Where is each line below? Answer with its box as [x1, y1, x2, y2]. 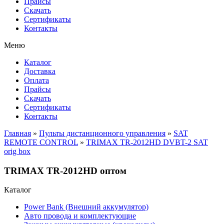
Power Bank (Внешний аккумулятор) [24, 202, 148, 211]
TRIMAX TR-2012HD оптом [4, 165, 126, 176]
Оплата [24, 76, 49, 84]
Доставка [24, 67, 55, 75]
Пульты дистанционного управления [39, 129, 165, 137]
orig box [4, 147, 30, 155]
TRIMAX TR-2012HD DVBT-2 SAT [86, 138, 208, 146]
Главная [4, 129, 31, 137]
